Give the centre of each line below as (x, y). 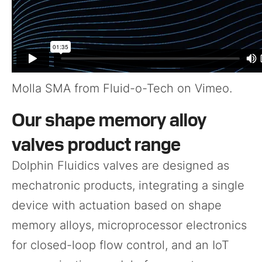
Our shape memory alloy (109, 119)
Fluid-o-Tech (138, 89)
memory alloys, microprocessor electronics (129, 225)
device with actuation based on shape (117, 206)
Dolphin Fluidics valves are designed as (120, 166)
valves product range (96, 143)
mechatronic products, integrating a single (128, 186)
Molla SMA (41, 89)
